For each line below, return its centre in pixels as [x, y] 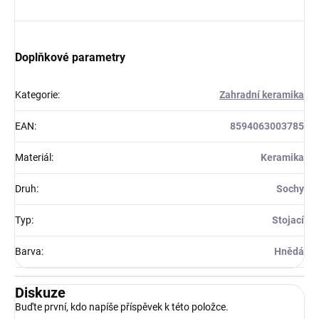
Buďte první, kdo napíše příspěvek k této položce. [122, 307]
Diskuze [40, 293]
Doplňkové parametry [70, 58]
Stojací [288, 220]
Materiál [33, 158]
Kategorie [36, 95]
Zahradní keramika [262, 95]
